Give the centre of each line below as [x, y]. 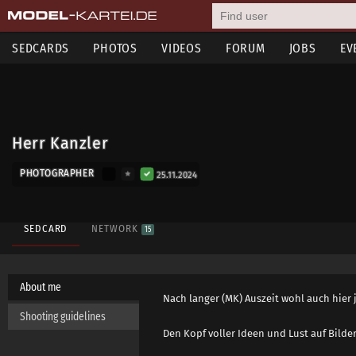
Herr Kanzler [60, 143]
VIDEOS [182, 48]
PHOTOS [115, 48]
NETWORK [116, 228]
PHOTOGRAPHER [57, 173]
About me [41, 287]
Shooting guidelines [63, 317]
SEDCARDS [41, 48]
